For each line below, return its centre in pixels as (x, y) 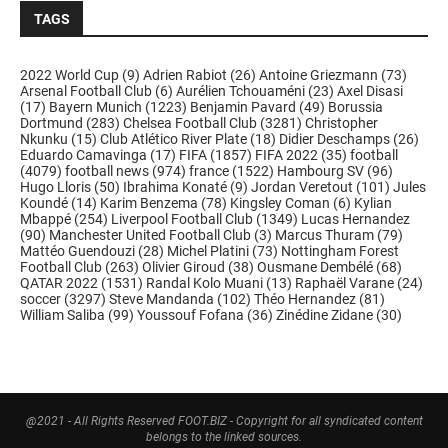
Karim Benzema (147, 203)
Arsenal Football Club (86, 91)
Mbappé (45, 219)
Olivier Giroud (182, 267)
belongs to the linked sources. (224, 437)
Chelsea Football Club (188, 123)
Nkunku (44, 139)
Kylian (371, 203)
